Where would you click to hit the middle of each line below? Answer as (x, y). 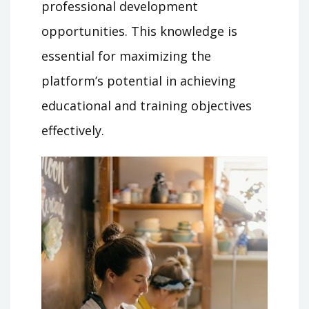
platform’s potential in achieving (139, 81)
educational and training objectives (147, 106)
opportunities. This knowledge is (139, 31)
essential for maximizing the (126, 56)
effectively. (73, 131)
